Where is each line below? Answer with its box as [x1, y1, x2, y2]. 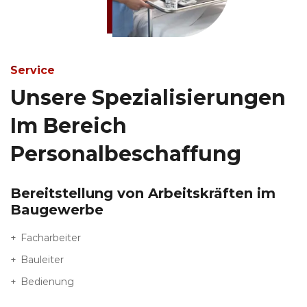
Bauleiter [21, 253, 64, 266]
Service [10, 63, 55, 77]
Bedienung [21, 275, 77, 288]
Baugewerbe [10, 201, 103, 218]
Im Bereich [10, 112, 127, 138]
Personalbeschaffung [10, 140, 241, 167]
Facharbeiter [21, 231, 81, 244]
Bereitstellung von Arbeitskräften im [10, 184, 275, 201]
